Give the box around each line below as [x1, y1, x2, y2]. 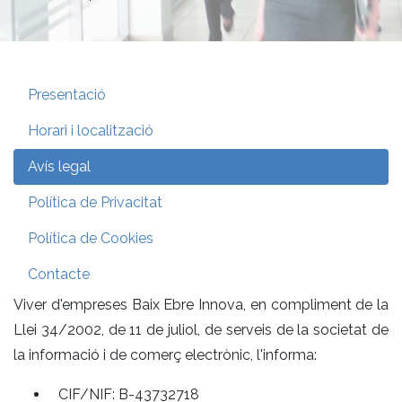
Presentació [28, 85, 106, 103]
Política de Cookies [28, 229, 153, 247]
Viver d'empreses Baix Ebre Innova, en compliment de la [13, 295, 389, 313]
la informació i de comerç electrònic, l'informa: [13, 345, 317, 363]
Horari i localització [28, 121, 153, 139]
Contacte [28, 265, 90, 283]
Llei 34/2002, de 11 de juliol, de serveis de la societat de [13, 320, 389, 338]
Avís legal [28, 157, 91, 175]
